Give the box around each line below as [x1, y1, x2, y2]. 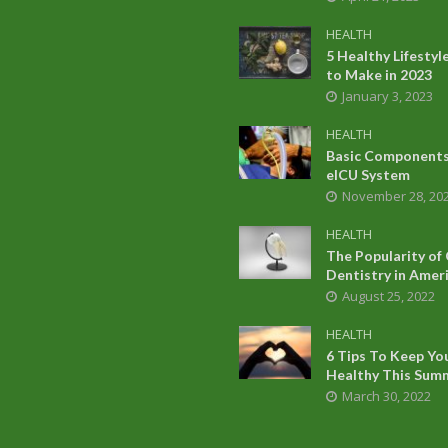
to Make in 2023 [325, 65, 432, 83]
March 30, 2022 [341, 386, 431, 405]
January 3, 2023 [341, 86, 433, 105]
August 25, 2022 [341, 286, 435, 305]
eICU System [325, 165, 410, 183]
